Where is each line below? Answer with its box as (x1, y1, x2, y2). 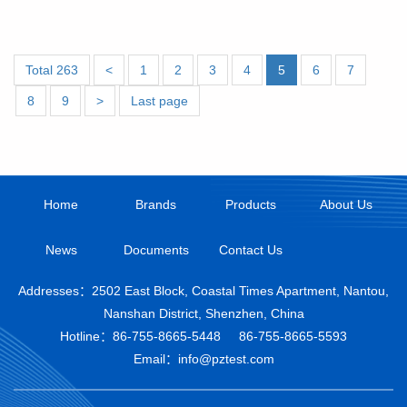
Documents (123, 243, 189, 258)
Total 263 (25, 63, 78, 78)
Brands (135, 197, 177, 213)
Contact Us (219, 243, 283, 258)
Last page (131, 94, 188, 109)
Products (225, 197, 277, 213)
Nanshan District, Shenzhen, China (103, 306, 304, 322)
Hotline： (60, 329, 113, 344)
